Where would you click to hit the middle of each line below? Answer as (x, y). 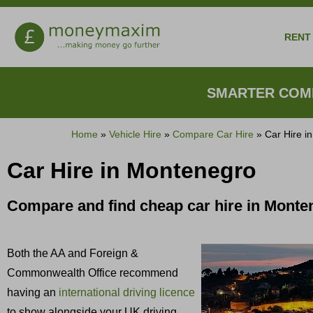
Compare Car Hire (213, 135)
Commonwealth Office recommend (93, 273)
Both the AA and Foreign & (73, 254)
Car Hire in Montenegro (132, 171)
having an (33, 293)
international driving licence (127, 293)
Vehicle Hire (135, 135)
